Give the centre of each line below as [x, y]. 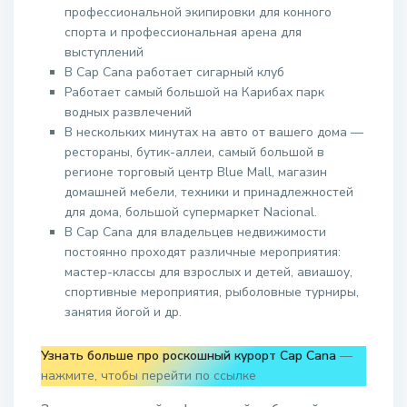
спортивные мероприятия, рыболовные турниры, [212, 292]
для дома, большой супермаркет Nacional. [191, 212]
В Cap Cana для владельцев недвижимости [195, 232]
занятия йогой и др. [123, 312]
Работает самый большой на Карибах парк [194, 92]
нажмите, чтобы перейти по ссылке [149, 376]
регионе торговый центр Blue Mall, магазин [196, 172]
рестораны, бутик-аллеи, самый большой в [194, 152]
